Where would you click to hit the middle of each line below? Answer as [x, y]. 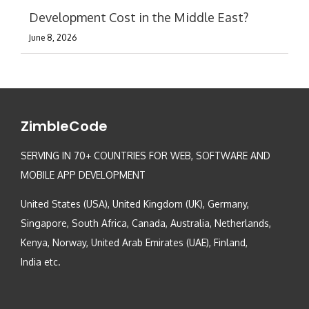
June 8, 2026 [53, 38]
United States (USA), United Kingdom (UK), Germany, [135, 204]
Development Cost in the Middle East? [139, 18]
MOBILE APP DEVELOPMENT [83, 175]
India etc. [41, 262]
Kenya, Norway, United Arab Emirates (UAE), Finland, [134, 243]
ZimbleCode [64, 127]
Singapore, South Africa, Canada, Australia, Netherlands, [146, 223]
